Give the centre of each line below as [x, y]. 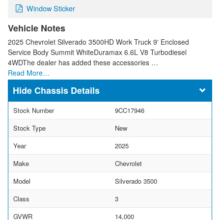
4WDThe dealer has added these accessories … [83, 62]
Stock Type [29, 128]
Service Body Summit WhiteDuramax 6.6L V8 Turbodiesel [97, 52]
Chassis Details [67, 90]
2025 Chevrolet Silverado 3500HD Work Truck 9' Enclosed [98, 41]
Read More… [29, 72]
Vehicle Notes [37, 28]
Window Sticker [51, 8]
